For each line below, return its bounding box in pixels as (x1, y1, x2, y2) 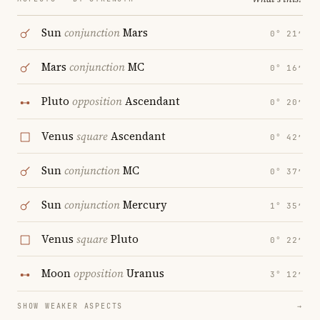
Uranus (124, 266, 164, 281)
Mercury (120, 197, 167, 213)
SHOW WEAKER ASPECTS (17, 301, 124, 311)
